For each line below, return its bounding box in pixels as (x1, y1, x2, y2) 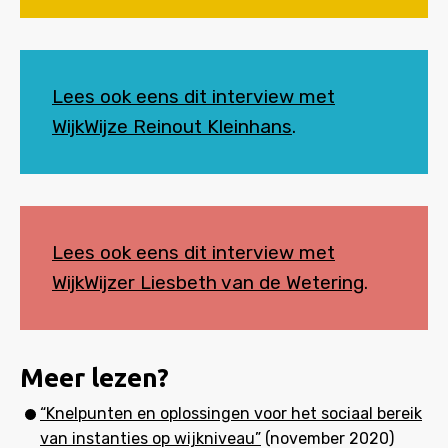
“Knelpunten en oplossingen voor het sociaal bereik (40, 404, 422, 423)
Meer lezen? (20, 363, 169, 392)
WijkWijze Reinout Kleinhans (52, 115, 292, 138)
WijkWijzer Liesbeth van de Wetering (52, 271, 364, 294)
